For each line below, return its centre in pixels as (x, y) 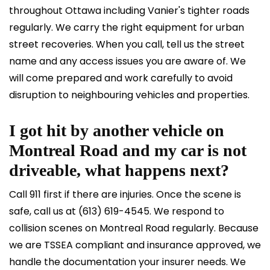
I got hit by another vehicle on (117, 130)
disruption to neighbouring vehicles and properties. (129, 95)
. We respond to (187, 211)
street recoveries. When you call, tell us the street (127, 44)
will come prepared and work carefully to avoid (121, 78)
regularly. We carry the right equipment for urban (127, 27)
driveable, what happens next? (119, 170)
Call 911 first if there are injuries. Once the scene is (125, 194)
